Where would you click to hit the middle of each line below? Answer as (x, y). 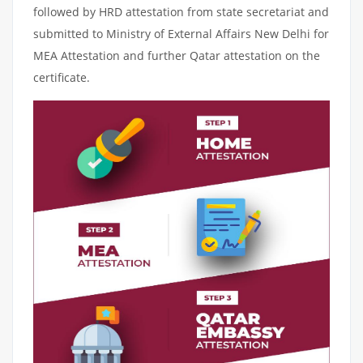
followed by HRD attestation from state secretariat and (181, 11)
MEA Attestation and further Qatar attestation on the (177, 55)
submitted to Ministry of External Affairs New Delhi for (181, 33)
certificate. (62, 77)
